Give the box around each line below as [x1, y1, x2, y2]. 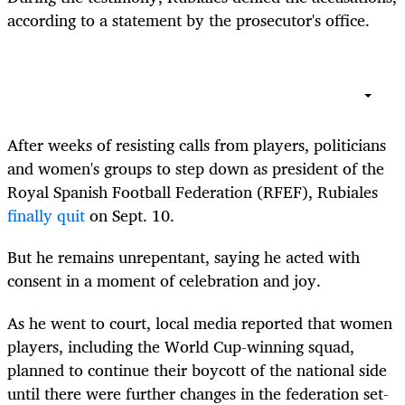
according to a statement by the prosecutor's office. [7, 5, 370, 33]
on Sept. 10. [85, 202, 174, 230]
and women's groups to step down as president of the [7, 155, 384, 183]
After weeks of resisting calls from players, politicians [7, 131, 386, 159]
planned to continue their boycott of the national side [7, 355, 387, 383]
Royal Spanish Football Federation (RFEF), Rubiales [7, 178, 378, 206]
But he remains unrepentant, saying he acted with [7, 243, 360, 271]
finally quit [7, 202, 85, 230]
